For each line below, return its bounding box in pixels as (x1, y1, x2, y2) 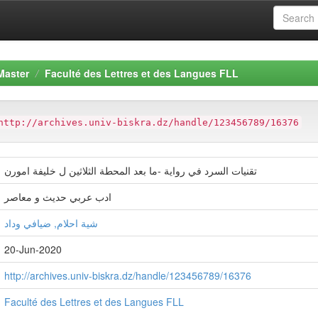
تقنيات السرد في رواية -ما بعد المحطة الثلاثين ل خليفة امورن (4, 163, 257, 177)
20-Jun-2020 (4, 242, 62, 256)
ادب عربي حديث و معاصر (4, 190, 111, 204)
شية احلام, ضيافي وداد (4, 216, 98, 230)
